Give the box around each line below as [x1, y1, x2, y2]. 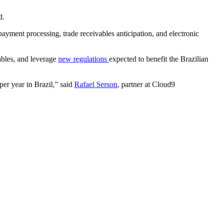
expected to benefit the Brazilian [109, 55, 208, 64]
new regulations [58, 55, 109, 64]
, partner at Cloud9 [117, 80, 175, 89]
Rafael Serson [74, 80, 117, 89]
